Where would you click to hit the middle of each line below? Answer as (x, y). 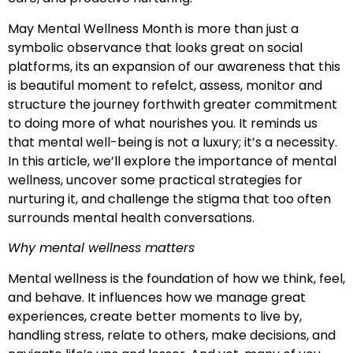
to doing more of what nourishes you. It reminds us (163, 123)
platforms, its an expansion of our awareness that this (174, 66)
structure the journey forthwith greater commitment (173, 104)
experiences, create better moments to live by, (155, 316)
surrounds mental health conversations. (131, 217)
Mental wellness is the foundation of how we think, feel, (176, 278)
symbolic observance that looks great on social (155, 47)
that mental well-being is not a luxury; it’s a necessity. (173, 142)
